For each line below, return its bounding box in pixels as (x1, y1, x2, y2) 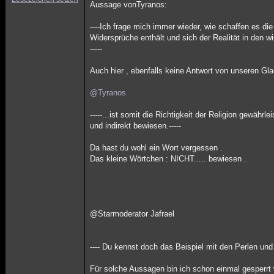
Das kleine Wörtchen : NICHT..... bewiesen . (90, 154, 247, 163)
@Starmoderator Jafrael (90, 209, 175, 218)
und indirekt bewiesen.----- (90, 121, 182, 130)
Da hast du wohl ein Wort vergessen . (90, 143, 223, 152)
